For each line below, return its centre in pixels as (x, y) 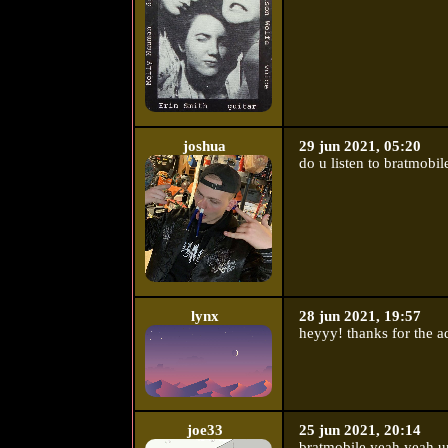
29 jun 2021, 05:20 (359, 146)
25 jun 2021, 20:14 (359, 430)
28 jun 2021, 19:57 (359, 316)
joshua (205, 146)
